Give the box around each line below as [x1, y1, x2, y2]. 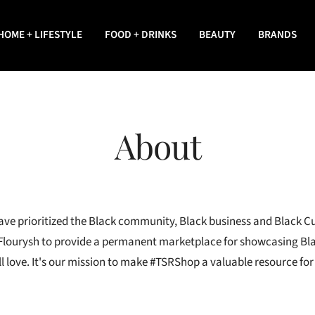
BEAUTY [199, 27, 236, 42]
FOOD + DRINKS [105, 27, 176, 42]
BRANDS [258, 27, 297, 42]
